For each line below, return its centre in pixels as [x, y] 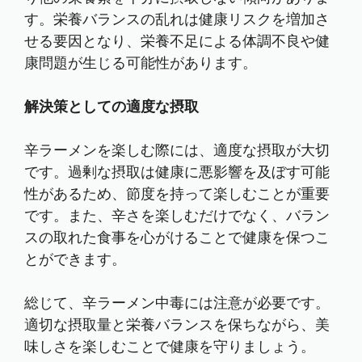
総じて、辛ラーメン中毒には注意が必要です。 [177, 303]
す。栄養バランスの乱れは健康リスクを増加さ [177, 19]
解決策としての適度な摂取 [112, 107]
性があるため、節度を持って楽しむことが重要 [177, 194]
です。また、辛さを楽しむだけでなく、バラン [177, 216]
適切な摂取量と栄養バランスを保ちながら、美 [177, 325]
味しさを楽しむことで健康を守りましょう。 [170, 347]
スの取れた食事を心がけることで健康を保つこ [177, 238]
